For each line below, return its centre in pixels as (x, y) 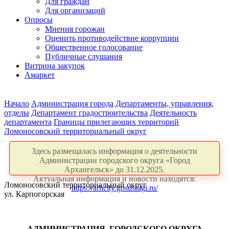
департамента (28, 122)
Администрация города (72, 104)
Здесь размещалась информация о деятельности (114, 151)
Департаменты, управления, (165, 104)
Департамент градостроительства (89, 113)
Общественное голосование (94, 47)
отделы (17, 113)
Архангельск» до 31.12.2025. (114, 169)
